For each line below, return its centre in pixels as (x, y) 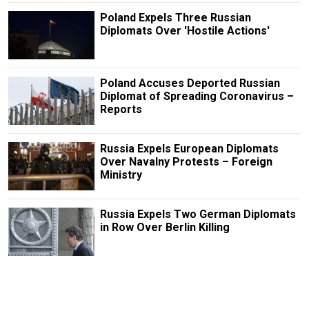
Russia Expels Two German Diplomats (198, 215)
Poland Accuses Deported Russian (190, 83)
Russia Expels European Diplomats (189, 148)
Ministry (121, 175)
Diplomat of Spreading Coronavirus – (197, 96)
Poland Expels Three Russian (175, 17)
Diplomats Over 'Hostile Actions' (185, 30)
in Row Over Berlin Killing (165, 228)
